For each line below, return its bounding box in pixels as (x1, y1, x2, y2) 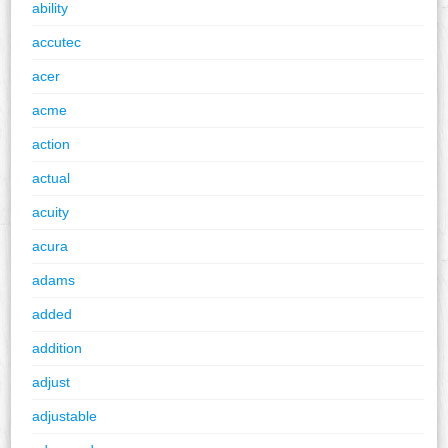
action (32, 135, 71, 152)
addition (32, 339, 83, 356)
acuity (32, 203, 70, 220)
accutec (32, 33, 82, 50)
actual (32, 169, 71, 186)
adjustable (32, 407, 98, 424)
